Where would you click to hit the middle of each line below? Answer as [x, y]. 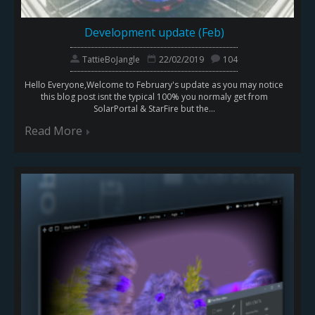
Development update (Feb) [154, 33]
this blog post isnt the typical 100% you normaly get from [154, 97]
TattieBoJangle [111, 60]
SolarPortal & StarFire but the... [154, 109]
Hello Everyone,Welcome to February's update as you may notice [154, 85]
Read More [53, 131]
